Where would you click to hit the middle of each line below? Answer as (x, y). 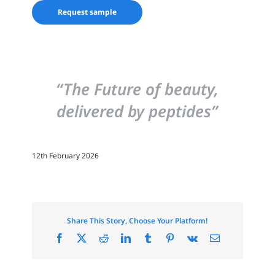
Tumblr (167, 237)
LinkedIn (148, 237)
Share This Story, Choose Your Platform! (137, 220)
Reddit (121, 237)
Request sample (87, 12)
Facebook (83, 237)
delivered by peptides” (137, 111)
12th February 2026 (66, 156)
